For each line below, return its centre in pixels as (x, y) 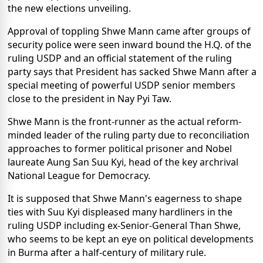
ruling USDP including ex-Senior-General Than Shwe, (124, 225)
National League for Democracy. (79, 175)
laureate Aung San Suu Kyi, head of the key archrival (123, 162)
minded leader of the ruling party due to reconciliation (129, 135)
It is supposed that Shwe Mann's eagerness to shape (125, 198)
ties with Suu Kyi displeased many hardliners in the (120, 212)
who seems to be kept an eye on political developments (131, 239)
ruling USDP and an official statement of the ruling (120, 58)
